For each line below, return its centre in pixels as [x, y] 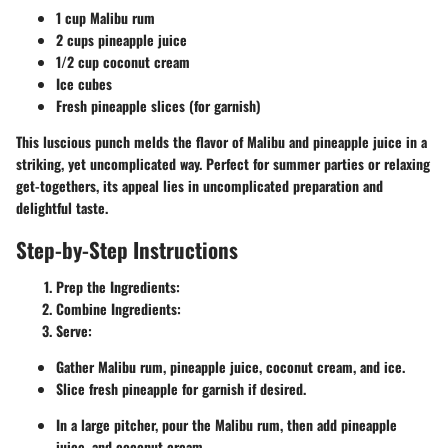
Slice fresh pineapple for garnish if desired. [181, 388]
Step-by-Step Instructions [127, 249]
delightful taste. [62, 207]
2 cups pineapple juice [121, 39]
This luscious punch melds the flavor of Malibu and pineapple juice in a [221, 141]
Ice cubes [84, 83]
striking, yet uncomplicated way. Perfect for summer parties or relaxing [223, 163]
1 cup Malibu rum [105, 17]
